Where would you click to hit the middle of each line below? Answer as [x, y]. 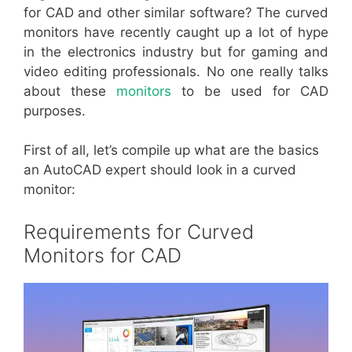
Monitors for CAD [103, 255]
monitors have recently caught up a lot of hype [176, 32]
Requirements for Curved [139, 231]
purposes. [55, 110]
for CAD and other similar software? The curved [176, 12]
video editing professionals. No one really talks [176, 71]
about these [70, 91]
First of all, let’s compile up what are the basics [171, 150]
